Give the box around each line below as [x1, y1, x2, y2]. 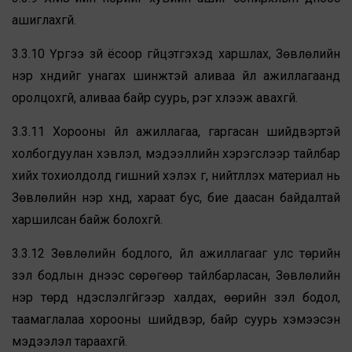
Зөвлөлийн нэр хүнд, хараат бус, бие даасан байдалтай [12, 190, 340, 206]
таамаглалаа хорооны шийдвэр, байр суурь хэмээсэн [12, 312, 340, 328]
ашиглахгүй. [12, 13, 76, 28]
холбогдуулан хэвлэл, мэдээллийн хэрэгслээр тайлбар [12, 146, 340, 162]
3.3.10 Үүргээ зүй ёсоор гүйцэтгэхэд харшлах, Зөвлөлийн [12, 46, 340, 62]
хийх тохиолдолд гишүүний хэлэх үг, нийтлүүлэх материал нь [12, 168, 340, 184]
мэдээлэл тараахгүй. [12, 334, 127, 350]
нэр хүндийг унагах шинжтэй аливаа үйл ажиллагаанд [12, 68, 340, 84]
